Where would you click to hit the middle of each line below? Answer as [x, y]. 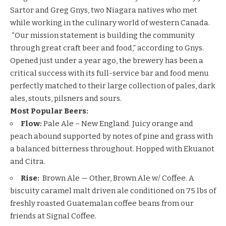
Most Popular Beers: [49, 111]
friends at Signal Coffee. [53, 216]
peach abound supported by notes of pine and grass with [111, 136]
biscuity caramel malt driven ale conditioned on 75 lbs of [113, 191]
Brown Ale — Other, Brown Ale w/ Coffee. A [118, 178]
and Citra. [28, 161]
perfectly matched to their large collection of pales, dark [113, 86]
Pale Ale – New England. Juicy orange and [118, 123]
